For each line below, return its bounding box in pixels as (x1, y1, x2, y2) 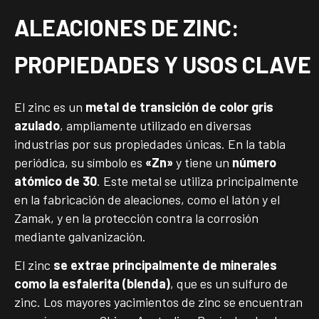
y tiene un (173, 154, 232, 170)
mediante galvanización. (14, 228, 146, 244)
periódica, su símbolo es (14, 154, 145, 170)
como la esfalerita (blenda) (14, 276, 170, 292)
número (232, 154, 276, 170)
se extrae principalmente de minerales (53, 257, 277, 273)
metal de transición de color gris (85, 98, 273, 115)
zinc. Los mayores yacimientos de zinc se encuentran (14, 294, 303, 310)
